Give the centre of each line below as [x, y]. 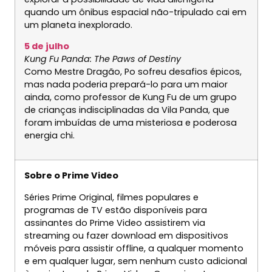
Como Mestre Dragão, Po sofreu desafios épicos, [133, 72]
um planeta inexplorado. [78, 25]
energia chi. [49, 136]
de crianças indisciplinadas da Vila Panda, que [127, 110]
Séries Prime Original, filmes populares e [111, 197]
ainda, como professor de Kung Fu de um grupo [130, 97]
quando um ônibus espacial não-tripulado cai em [135, 12]
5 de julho [46, 46]
